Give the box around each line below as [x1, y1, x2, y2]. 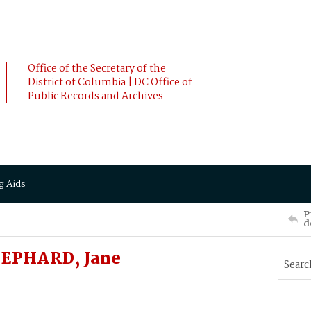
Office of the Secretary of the [28, 60, 166, 77]
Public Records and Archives [28, 88, 163, 105]
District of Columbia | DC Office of [28, 74, 192, 91]
